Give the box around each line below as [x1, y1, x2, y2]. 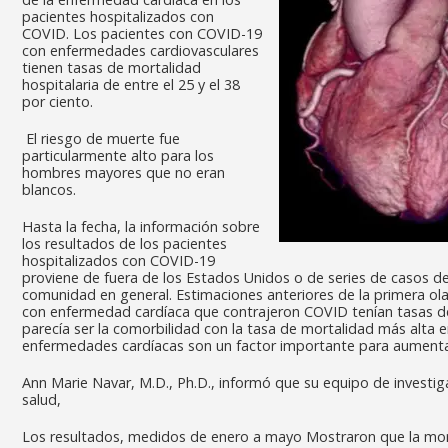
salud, [22, 390, 61, 409]
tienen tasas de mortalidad [22, 58, 201, 77]
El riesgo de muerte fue [22, 129, 180, 148]
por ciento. [22, 92, 93, 111]
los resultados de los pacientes [22, 234, 227, 253]
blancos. [22, 180, 76, 199]
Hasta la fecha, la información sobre [22, 217, 260, 236]
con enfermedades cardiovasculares [22, 41, 259, 60]
